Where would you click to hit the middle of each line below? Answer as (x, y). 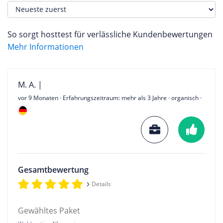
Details (101, 184)
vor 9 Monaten (38, 98)
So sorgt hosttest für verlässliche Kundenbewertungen (110, 34)
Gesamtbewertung (53, 169)
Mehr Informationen (46, 47)
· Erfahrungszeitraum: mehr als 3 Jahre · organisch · (130, 98)
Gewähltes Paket (49, 210)
